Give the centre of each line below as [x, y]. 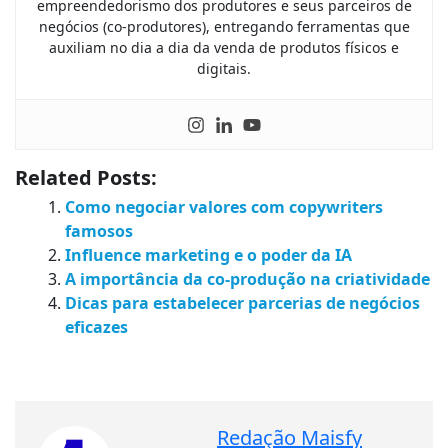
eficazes [96, 326]
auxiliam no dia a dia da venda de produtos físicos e [224, 48]
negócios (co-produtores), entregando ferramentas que [224, 27]
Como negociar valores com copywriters [224, 206]
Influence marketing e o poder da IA [208, 254]
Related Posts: [86, 177]
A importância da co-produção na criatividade [247, 278]
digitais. [224, 69]
